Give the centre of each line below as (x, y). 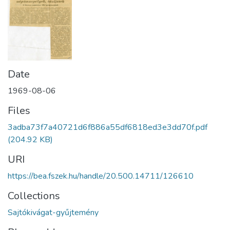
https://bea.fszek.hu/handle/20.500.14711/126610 (101, 176)
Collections (34, 196)
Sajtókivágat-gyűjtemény (53, 213)
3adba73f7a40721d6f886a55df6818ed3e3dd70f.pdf (108, 128)
